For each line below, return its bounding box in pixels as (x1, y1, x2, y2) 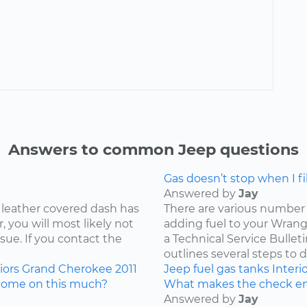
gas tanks (217, 262, 269, 275)
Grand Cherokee (22, 262, 112, 275)
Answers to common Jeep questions (8, 139, 299, 159)
